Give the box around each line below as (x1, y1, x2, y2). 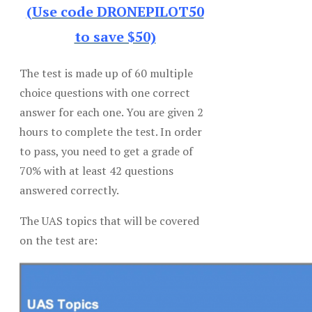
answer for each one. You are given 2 (19, 104, 203, 120)
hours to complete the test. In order (19, 123, 202, 139)
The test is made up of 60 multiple (19, 65, 193, 81)
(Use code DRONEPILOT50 (26, 1, 204, 21)
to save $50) (74, 26, 156, 46)
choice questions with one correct (19, 84, 190, 100)
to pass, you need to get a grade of (19, 143, 193, 159)
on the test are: (19, 232, 97, 248)
